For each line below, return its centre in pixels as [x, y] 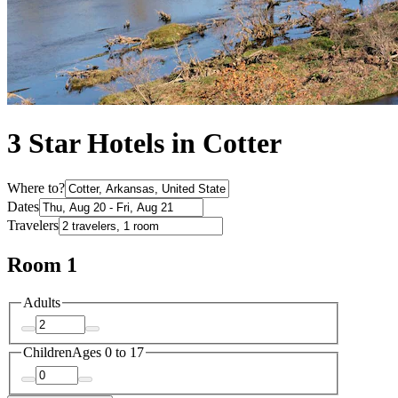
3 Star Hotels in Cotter [144, 143]
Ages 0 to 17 [108, 353]
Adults [42, 302]
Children [48, 353]
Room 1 [42, 264]
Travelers [33, 225]
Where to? [36, 187]
